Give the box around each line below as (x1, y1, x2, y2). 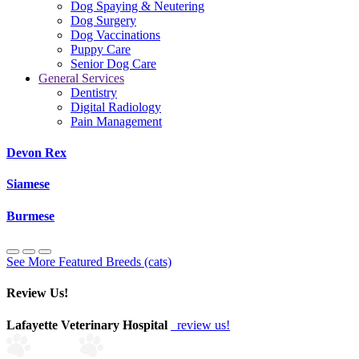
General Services (38, 71, 124, 85)
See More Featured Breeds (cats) (6, 254, 171, 268)
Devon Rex (6, 146, 67, 160)
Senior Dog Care (71, 56, 156, 71)
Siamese (6, 177, 50, 192)
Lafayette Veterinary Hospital (6, 317, 167, 332)
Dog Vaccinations (71, 27, 160, 42)
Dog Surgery (71, 13, 136, 27)
